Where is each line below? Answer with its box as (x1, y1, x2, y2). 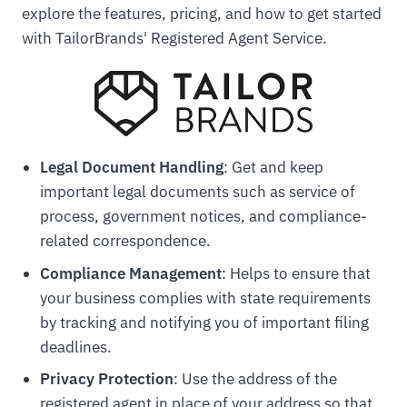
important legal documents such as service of (39, 182, 355, 203)
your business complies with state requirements (39, 287, 371, 308)
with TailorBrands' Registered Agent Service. (22, 28, 327, 49)
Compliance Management (39, 263, 222, 283)
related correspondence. (39, 231, 211, 252)
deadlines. (39, 336, 112, 357)
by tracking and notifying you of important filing (39, 312, 369, 333)
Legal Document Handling (39, 157, 223, 178)
